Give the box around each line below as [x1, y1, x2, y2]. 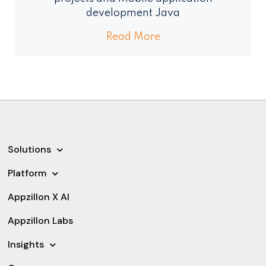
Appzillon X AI [8, 191, 70, 204]
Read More [106, 31, 160, 43]
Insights [8, 238, 45, 251]
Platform [8, 167, 47, 180]
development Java [86, 8, 180, 19]
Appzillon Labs [8, 214, 74, 227]
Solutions [8, 143, 52, 156]
